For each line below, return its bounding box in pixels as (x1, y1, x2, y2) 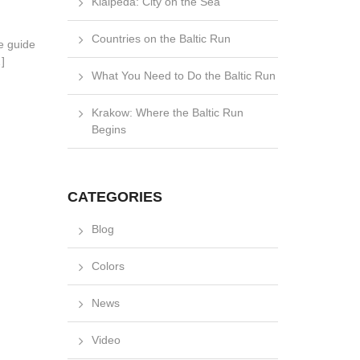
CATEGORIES (67, 189, 162, 206)
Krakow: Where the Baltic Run (91, 106, 243, 120)
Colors (91, 260, 125, 273)
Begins (91, 123, 126, 137)
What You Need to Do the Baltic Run (91, 69, 276, 83)
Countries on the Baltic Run (91, 32, 231, 46)
